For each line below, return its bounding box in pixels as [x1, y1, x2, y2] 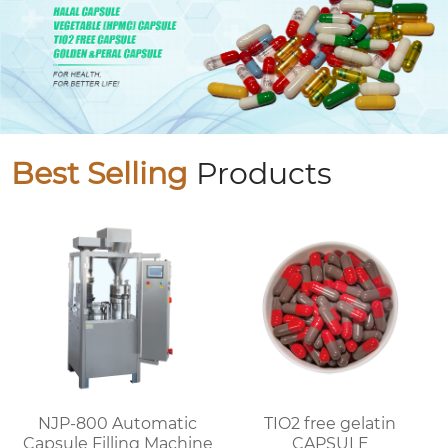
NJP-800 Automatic [38, 413, 198, 433]
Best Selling [11, 155, 189, 193]
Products [188, 155, 333, 193]
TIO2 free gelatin [264, 413, 341, 433]
